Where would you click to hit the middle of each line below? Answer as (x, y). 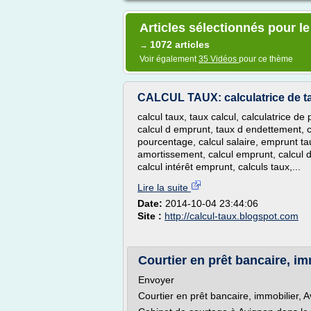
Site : (151, 216)
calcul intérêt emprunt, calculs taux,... (219, 167)
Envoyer (156, 280)
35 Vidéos (219, 59)
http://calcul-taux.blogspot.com (232, 216)
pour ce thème (266, 59)
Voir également (169, 59)
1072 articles (180, 44)
